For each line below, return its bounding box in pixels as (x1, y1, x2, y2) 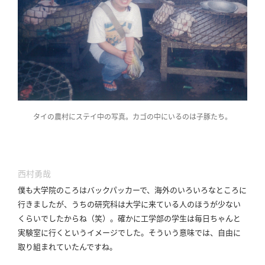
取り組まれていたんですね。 (18, 240, 117, 252)
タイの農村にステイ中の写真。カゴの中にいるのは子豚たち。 (33, 111, 232, 122)
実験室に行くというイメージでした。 (18, 226, 148, 238)
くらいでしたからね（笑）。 (18, 212, 118, 224)
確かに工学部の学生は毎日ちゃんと (118, 212, 241, 224)
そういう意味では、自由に (148, 226, 241, 238)
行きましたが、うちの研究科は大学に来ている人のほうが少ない (18, 198, 241, 209)
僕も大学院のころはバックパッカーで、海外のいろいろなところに (18, 183, 247, 195)
